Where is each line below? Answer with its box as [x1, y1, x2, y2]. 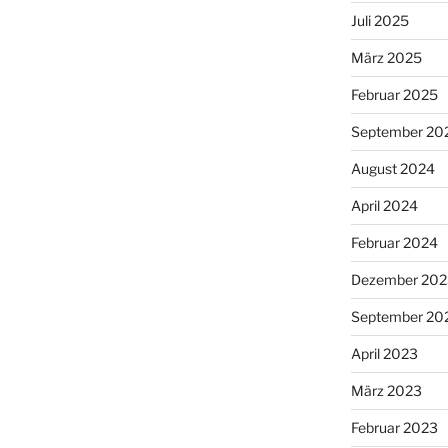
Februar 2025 [350, 85, 438, 103]
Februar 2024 [350, 233, 438, 251]
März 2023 [350, 381, 422, 399]
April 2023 [350, 344, 418, 362]
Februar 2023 [350, 418, 438, 436]
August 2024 [350, 159, 435, 177]
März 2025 [350, 48, 422, 66]
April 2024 [350, 196, 418, 214]
